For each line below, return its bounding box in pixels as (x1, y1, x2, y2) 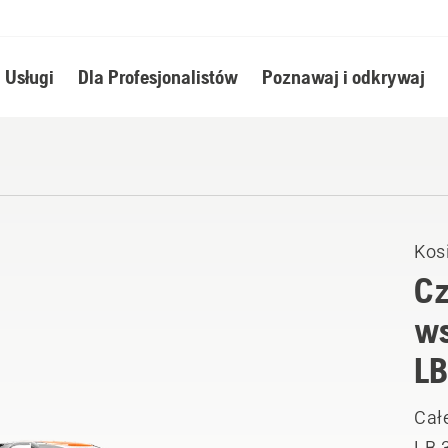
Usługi (4, 65, 54, 88)
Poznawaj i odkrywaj (261, 65, 425, 88)
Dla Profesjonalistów (77, 65, 238, 88)
